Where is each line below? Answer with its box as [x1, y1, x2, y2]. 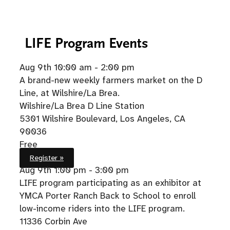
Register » [30, 152, 64, 163]
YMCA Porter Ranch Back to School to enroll [20, 189, 196, 201]
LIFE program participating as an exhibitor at [20, 177, 201, 188]
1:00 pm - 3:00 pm [54, 164, 129, 176]
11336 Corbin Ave [20, 215, 87, 227]
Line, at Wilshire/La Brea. [20, 87, 120, 99]
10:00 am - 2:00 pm [54, 61, 135, 73]
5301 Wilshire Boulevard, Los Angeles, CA [20, 112, 185, 124]
